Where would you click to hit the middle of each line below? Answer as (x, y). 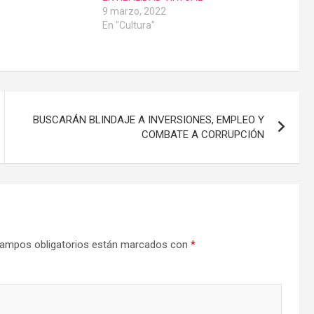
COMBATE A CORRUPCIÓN (203, 135)
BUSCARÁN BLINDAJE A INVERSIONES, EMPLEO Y (149, 120)
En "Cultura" (128, 26)
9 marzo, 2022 (134, 12)
